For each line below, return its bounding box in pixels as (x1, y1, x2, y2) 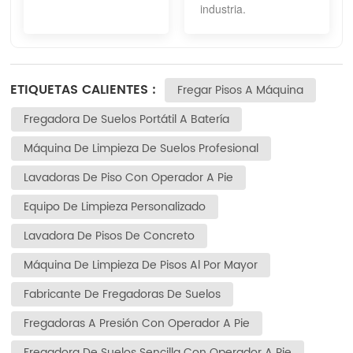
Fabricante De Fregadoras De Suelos (24, 285, 221, 304)
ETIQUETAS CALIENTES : (10, 80, 157, 101)
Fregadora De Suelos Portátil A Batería (24, 110, 230, 129)
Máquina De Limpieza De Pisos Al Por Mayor (24, 256, 258, 275)
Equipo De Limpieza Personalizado (24, 198, 206, 217)
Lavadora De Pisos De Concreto (24, 227, 195, 246)
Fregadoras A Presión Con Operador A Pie (24, 314, 251, 333)
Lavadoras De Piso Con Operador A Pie (24, 169, 234, 188)
